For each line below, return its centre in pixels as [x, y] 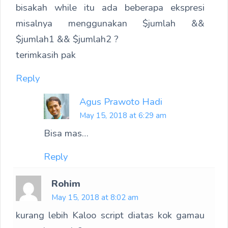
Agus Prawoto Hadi [121, 102]
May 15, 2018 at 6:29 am [123, 116]
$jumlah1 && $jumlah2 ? [67, 39]
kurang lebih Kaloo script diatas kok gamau [110, 215]
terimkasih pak [46, 55]
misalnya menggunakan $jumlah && [110, 23]
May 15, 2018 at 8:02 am [95, 198]
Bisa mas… [66, 133]
